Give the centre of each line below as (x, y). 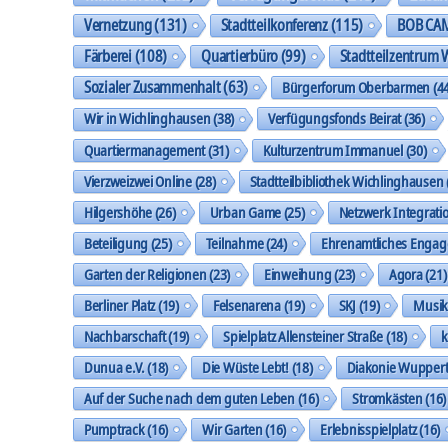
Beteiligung (116, 243)
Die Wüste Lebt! (245, 367)
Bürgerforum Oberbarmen (356, 87)
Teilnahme (234, 243)
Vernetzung (118, 25)
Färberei (108, 56)
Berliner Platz (120, 305)
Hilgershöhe (118, 212)
